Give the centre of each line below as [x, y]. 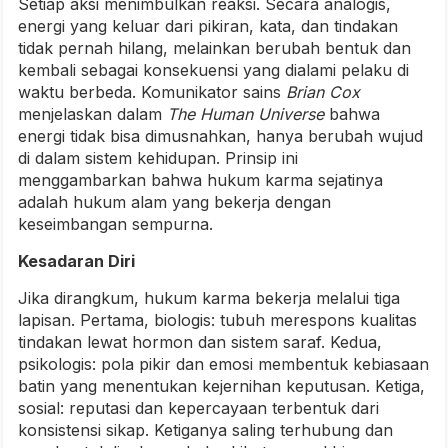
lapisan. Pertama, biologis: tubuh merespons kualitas [217, 320]
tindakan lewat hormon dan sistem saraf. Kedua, [200, 342]
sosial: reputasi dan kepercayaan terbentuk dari [198, 408]
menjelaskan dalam [92, 114]
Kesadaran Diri [76, 261]
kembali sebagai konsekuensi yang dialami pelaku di [213, 70]
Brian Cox [323, 92]
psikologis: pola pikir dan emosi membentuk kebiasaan [223, 364]
